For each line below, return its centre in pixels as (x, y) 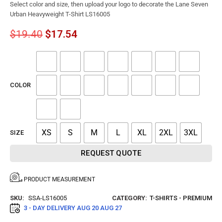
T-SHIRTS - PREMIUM (181, 198)
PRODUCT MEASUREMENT (59, 179)
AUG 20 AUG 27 (99, 208)
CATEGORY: (130, 198)
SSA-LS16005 (48, 198)
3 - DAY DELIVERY (50, 208)
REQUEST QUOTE (111, 153)
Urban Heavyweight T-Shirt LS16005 (60, 14)
